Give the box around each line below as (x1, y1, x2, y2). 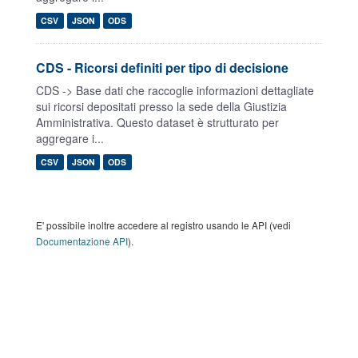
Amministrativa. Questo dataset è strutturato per (36, 114, 279, 130)
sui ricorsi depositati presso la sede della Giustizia (36, 98, 287, 114)
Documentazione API (36, 234, 128, 248)
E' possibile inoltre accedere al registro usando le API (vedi (36, 218, 291, 232)
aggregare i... (36, 130, 104, 146)
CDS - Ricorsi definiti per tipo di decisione (36, 58, 288, 77)
